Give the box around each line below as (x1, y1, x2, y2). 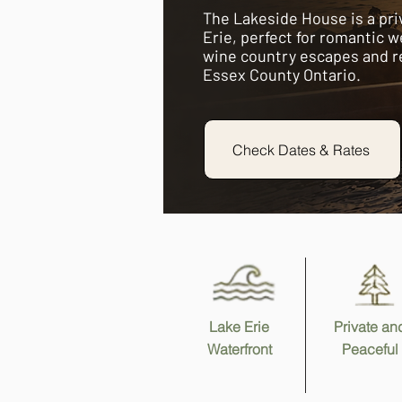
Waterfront (206, 340, 272, 358)
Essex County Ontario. (203, 65, 361, 84)
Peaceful (342, 340, 398, 358)
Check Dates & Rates (232, 140, 370, 159)
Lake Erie (209, 318, 269, 336)
